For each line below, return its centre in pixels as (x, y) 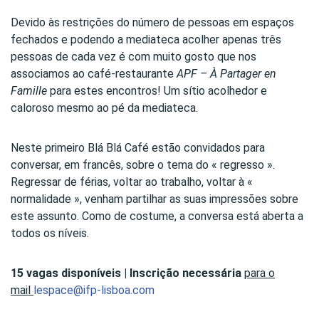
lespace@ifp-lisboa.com (94, 291)
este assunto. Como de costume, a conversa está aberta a (157, 216)
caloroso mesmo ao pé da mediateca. (104, 108)
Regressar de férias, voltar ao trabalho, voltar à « (132, 182)
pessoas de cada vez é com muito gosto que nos (134, 57)
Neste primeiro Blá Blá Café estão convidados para (138, 148)
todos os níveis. (50, 234)
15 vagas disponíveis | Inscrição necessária (127, 273)
